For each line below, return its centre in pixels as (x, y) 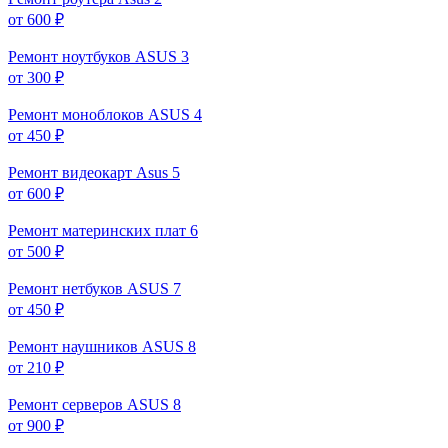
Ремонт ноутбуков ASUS (92, 56)
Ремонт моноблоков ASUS (99, 114)
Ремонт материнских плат (97, 230)
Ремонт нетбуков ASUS (88, 288)
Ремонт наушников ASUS (96, 346)
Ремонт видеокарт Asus (88, 172)
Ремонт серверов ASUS (88, 404)
